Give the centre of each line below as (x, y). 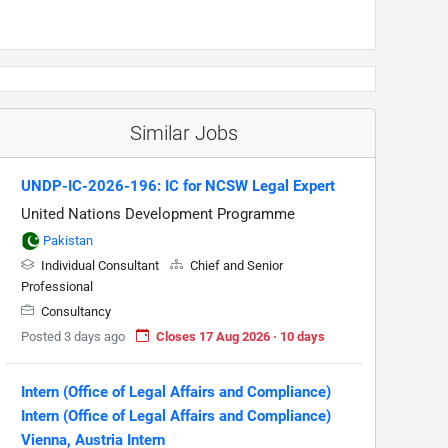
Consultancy (74, 311)
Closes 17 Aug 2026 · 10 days (240, 336)
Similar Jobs (184, 132)
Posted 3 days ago (73, 336)
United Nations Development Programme (158, 213)
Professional (57, 286)
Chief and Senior (235, 265)
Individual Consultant (100, 265)
